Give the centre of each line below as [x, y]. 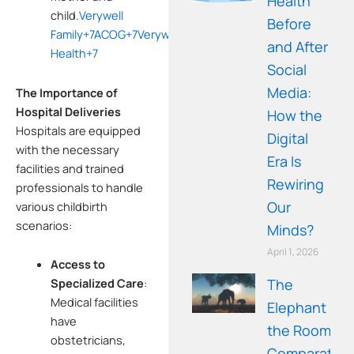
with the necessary [68, 149]
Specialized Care [97, 283]
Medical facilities [94, 302]
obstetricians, [88, 340]
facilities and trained [70, 168]
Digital [288, 138]
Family [66, 34]
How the [295, 115]
